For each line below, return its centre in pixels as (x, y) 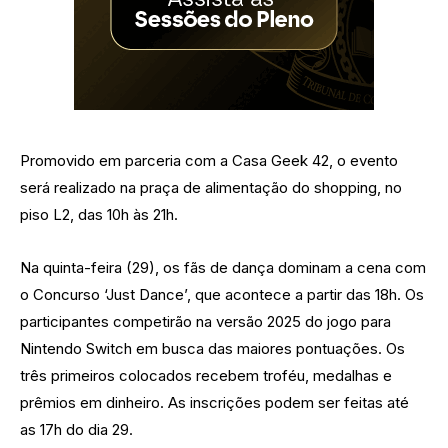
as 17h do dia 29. (76, 430)
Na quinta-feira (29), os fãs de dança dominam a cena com (223, 268)
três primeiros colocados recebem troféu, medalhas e (206, 376)
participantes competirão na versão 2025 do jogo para (205, 322)
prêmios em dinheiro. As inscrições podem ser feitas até (214, 403)
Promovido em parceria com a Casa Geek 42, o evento (209, 161)
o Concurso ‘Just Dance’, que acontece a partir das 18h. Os (222, 295)
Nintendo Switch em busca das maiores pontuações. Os (212, 349)
